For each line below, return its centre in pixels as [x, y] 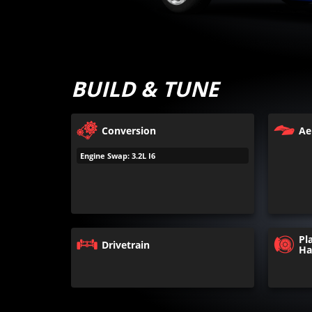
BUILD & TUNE [145, 89]
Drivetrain [126, 244]
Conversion [129, 130]
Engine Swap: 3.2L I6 [118, 156]
